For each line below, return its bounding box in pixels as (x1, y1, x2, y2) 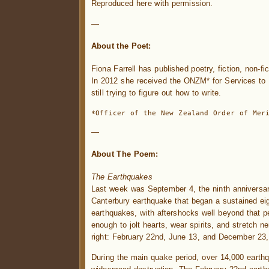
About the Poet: (91, 41, 151, 51)
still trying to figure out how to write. (91, 88, 222, 98)
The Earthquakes (91, 172, 153, 182)
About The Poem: (91, 150, 159, 159)
